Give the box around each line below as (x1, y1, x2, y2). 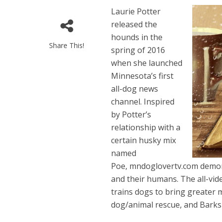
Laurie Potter (111, 6, 161, 17)
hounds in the (111, 32, 163, 43)
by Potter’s (111, 109, 152, 120)
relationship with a (111, 122, 181, 133)
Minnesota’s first (111, 70, 174, 81)
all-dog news (111, 83, 159, 94)
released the (111, 19, 158, 30)
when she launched (111, 57, 183, 68)
